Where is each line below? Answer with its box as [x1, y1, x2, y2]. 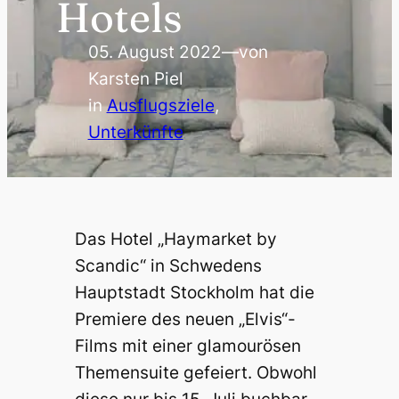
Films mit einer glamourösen [74, 336, 301, 357]
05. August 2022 [87, 42, 222, 63]
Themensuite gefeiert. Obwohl [74, 362, 317, 384]
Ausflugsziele [106, 95, 215, 117]
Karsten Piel [87, 69, 183, 90]
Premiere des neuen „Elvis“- [74, 309, 296, 330]
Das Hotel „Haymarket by [74, 229, 277, 250]
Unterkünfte [87, 122, 183, 143]
